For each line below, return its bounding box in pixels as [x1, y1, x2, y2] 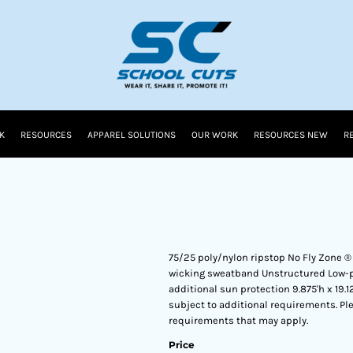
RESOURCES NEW [254, 129, 328, 141]
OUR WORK [191, 129, 238, 141]
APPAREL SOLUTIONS [87, 129, 176, 141]
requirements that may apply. [169, 314, 308, 326]
